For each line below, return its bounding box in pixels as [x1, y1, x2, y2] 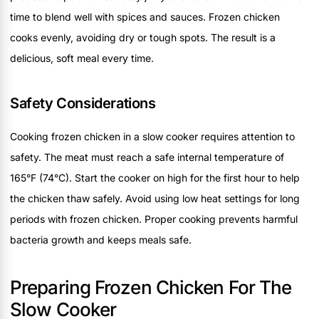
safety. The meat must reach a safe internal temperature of [10, 150, 284, 163]
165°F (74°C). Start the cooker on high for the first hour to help [10, 171, 300, 184]
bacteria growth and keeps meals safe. [10, 233, 192, 246]
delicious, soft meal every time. [10, 51, 154, 64]
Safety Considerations [10, 94, 156, 112]
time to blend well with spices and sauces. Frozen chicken [10, 10, 280, 23]
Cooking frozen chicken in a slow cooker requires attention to [10, 130, 295, 142]
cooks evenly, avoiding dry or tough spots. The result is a [10, 31, 276, 43]
